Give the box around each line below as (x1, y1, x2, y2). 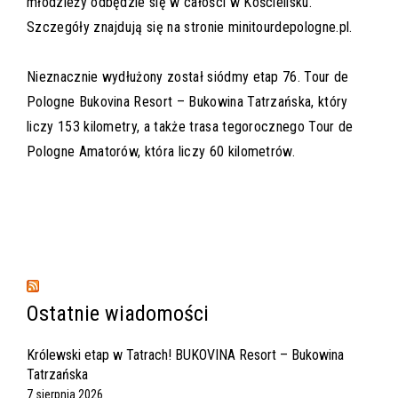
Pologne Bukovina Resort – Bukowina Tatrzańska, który (27, 93, 348, 111)
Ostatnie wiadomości (27, 301, 209, 327)
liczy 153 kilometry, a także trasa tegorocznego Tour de (27, 118, 354, 136)
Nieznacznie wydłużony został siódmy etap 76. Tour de (27, 68, 349, 86)
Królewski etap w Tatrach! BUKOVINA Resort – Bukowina (27, 346, 344, 364)
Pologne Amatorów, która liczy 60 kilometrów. (27, 143, 296, 161)
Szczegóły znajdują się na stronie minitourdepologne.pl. (27, 19, 353, 36)
